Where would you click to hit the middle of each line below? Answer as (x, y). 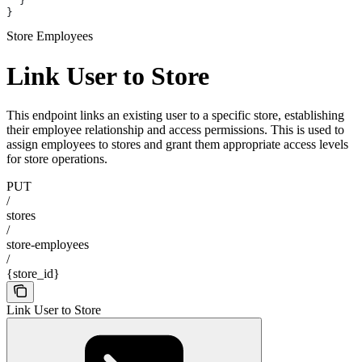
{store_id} (33, 274)
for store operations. (57, 159)
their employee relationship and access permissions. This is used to (175, 130)
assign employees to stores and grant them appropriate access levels (177, 145)
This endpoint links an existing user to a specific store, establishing (175, 116)
